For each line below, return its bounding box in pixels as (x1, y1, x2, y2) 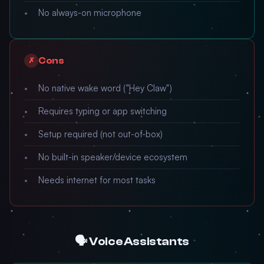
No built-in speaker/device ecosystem (38, 151, 187, 163)
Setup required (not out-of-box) (38, 128, 163, 140)
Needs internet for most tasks (38, 174, 156, 186)
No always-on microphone (38, 7, 141, 18)
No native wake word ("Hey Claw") (38, 82, 172, 94)
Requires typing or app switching (38, 105, 167, 117)
